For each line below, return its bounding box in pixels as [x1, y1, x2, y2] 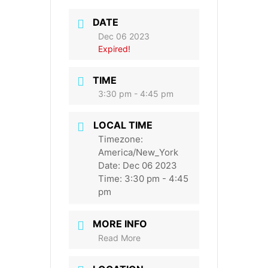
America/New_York [98, 146, 178, 158]
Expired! [98, 43, 130, 54]
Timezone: [98, 133, 143, 145]
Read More [98, 232, 141, 243]
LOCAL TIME [93, 119, 153, 132]
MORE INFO [93, 217, 147, 230]
